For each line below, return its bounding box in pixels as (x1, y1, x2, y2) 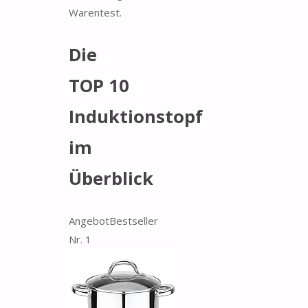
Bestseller (109, 213, 158, 228)
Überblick (69, 166, 153, 190)
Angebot (69, 213, 109, 228)
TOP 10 (69, 74, 129, 98)
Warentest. (69, 5, 122, 19)
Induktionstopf (69, 104, 203, 129)
